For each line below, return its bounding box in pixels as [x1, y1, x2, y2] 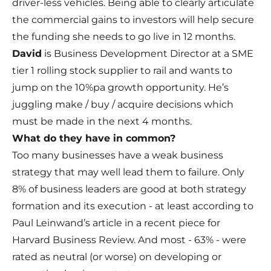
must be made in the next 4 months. [12, 116, 192, 128]
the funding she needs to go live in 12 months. [12, 31, 235, 43]
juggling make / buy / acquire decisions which [12, 99, 233, 111]
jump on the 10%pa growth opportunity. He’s [12, 82, 229, 94]
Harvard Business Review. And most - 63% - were [12, 234, 246, 246]
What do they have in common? [12, 132, 175, 145]
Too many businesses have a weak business [12, 149, 223, 162]
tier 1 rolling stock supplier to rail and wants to [12, 65, 232, 77]
